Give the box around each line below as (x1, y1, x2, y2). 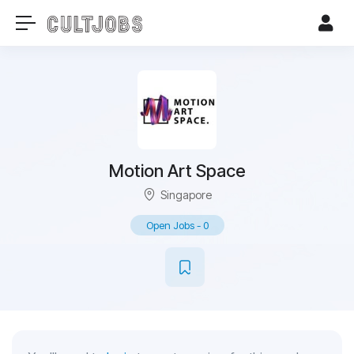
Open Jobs (145, 219, 194, 232)
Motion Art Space (108, 160, 246, 181)
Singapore (160, 188, 212, 201)
